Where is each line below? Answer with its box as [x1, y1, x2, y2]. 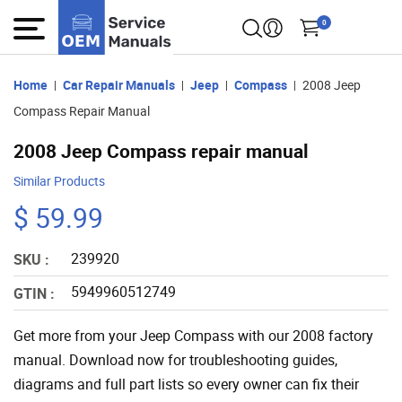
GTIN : [13, 283, 55, 303]
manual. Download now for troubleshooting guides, [13, 349, 337, 370]
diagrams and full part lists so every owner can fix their [13, 373, 359, 394]
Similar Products [13, 172, 105, 189]
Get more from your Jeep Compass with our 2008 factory [13, 325, 373, 345]
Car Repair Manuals [63, 75, 175, 93]
